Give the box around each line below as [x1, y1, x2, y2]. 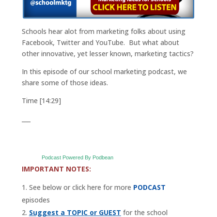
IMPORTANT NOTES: [21, 164, 91, 174]
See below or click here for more [29, 183, 131, 192]
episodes [21, 195, 50, 205]
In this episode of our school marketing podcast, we [21, 66, 187, 76]
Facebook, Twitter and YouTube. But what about [21, 37, 179, 47]
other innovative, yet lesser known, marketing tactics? [21, 48, 194, 58]
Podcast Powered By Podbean [41, 155, 113, 161]
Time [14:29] [21, 95, 61, 105]
